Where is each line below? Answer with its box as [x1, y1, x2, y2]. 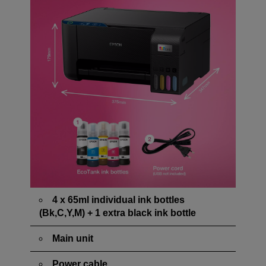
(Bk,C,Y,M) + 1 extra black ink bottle [39, 208, 196, 218]
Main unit [52, 233, 93, 243]
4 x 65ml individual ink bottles [52, 195, 185, 205]
